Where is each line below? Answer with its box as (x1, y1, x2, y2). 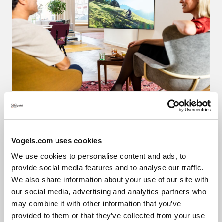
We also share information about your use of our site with (11, 175, 209, 184)
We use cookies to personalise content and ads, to (11, 152, 186, 160)
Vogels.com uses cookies (11, 136, 102, 145)
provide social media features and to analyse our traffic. (11, 164, 204, 172)
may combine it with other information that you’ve (11, 199, 181, 208)
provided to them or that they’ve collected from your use (11, 211, 205, 220)
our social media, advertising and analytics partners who (11, 187, 206, 196)
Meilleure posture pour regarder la (28, 103, 145, 112)
